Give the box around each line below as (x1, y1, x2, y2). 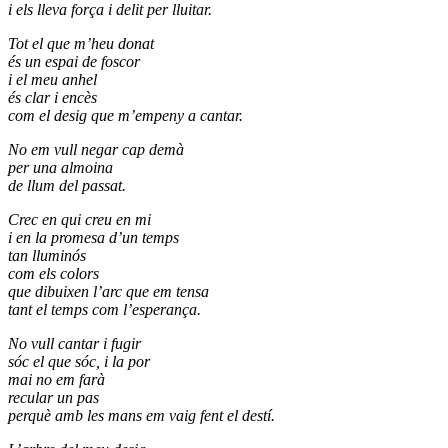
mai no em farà (8, 371, 105, 389)
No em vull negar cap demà (8, 141, 184, 159)
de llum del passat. (8, 177, 126, 195)
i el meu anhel (8, 71, 97, 89)
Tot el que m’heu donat (8, 35, 154, 53)
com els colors (8, 265, 99, 283)
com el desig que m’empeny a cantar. (8, 107, 243, 125)
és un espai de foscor (8, 53, 140, 71)
